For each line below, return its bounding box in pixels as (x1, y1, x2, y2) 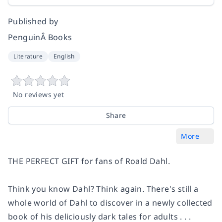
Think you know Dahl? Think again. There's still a (8, 183, 199, 194)
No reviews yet (13, 89, 64, 99)
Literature (13, 52, 43, 60)
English (54, 52, 75, 60)
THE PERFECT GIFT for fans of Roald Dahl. (8, 155, 170, 166)
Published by (8, 15, 58, 27)
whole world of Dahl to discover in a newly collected (8, 197, 213, 208)
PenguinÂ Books (8, 31, 72, 43)
